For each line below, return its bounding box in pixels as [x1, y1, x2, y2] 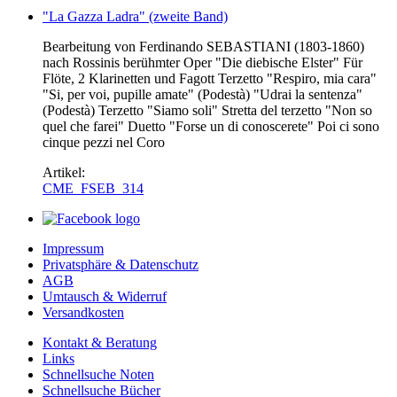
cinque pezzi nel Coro [43, 135, 165, 151]
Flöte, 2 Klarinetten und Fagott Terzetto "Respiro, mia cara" [43, 71, 377, 87]
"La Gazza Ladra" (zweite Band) [43, 9, 228, 25]
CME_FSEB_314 [43, 181, 144, 197]
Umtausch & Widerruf [43, 289, 167, 305]
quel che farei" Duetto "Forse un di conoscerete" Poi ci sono [43, 119, 379, 135]
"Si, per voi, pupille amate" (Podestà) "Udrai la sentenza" [43, 87, 362, 103]
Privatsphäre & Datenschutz [43, 257, 198, 273]
